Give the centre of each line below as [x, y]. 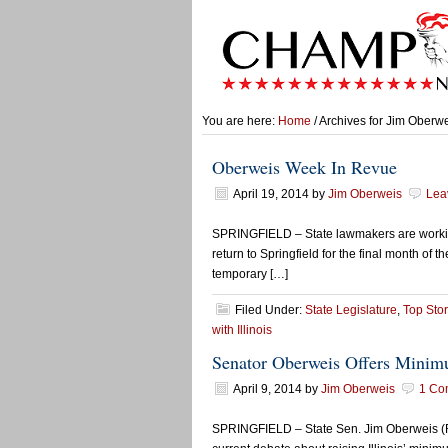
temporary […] [250, 274]
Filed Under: [270, 310]
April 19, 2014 [271, 194]
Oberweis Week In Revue [304, 167]
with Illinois [242, 330]
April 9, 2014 [267, 389]
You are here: [240, 121]
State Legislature [351, 310]
